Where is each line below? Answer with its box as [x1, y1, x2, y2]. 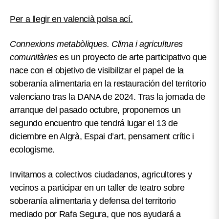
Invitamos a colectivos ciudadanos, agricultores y [10, 170, 195, 180]
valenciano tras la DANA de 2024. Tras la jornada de [10, 92, 205, 102]
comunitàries [10, 52, 58, 63]
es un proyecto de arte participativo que [57, 52, 207, 63]
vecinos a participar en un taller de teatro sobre [10, 183, 185, 193]
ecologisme [10, 145, 53, 155]
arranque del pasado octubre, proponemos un [10, 105, 181, 115]
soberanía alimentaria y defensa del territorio [10, 196, 176, 206]
